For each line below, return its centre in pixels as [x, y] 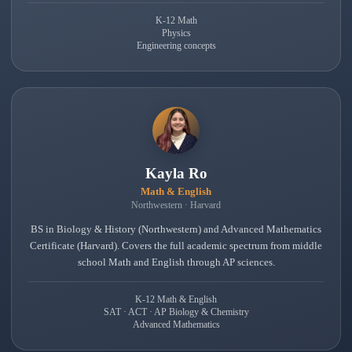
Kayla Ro [176, 173]
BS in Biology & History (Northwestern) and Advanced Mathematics [176, 229]
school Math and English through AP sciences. [176, 262]
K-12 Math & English [176, 299]
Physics [176, 33]
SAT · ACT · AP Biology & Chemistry [176, 312]
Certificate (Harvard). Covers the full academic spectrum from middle [176, 246]
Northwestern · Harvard [176, 205]
